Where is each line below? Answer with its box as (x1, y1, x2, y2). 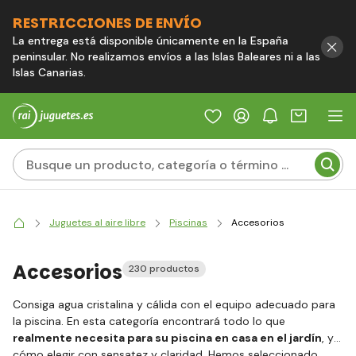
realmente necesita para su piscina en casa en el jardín (13, 331, 322, 345)
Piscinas (169, 216, 207, 229)
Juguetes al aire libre (49, 216, 145, 229)
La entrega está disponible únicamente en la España (13, 33, 288, 48)
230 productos (129, 262, 199, 275)
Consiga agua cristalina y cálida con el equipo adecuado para (13, 297, 335, 311)
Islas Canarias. (13, 65, 86, 79)
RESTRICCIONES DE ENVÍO (13, 13, 202, 33)
